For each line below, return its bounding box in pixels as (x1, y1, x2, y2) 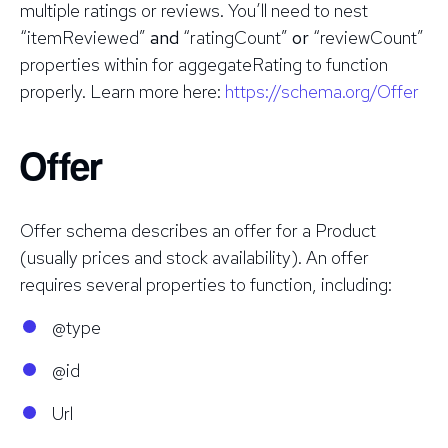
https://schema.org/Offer (225, 79, 419, 103)
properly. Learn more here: (20, 79, 225, 103)
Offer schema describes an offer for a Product (20, 218, 376, 242)
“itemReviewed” (20, 25, 150, 49)
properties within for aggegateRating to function (20, 52, 388, 76)
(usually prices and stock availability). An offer (20, 245, 369, 269)
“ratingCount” (179, 25, 292, 49)
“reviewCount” (309, 25, 424, 49)
